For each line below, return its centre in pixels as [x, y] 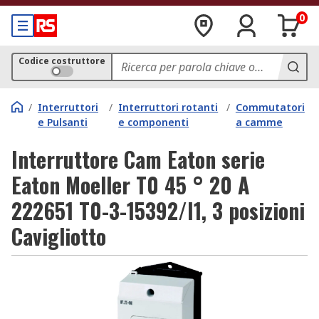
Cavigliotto [59, 236]
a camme [259, 122]
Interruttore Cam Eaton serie [138, 159]
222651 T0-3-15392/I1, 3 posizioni [158, 210]
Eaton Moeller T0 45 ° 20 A [131, 185]
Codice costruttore [62, 61]
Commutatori [270, 107]
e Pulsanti [63, 122]
